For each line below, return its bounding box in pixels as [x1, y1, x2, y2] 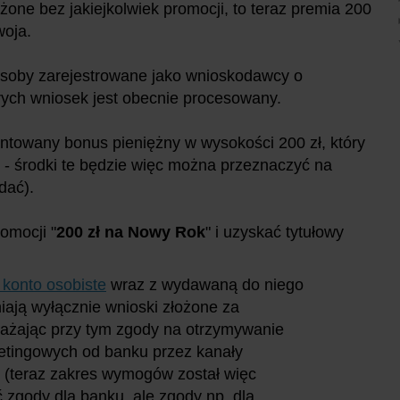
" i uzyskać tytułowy [205, 222, 344, 241]
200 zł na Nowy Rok [56, 222, 205, 241]
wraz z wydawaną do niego [106, 275, 304, 294]
